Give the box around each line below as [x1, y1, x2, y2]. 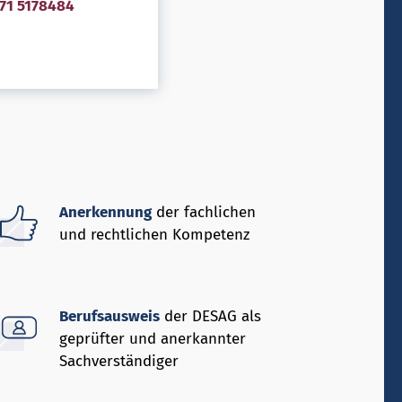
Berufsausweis [59, 306, 161, 326]
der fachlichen [152, 203, 257, 223]
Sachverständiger [59, 351, 179, 371]
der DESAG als [160, 306, 262, 326]
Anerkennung [59, 203, 153, 223]
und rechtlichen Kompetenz [59, 225, 250, 245]
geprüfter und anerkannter [59, 328, 247, 348]
